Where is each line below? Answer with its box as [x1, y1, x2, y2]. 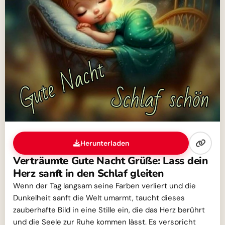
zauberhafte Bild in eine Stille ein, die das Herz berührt [13, 205, 205, 215]
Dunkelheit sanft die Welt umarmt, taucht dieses [13, 193, 185, 203]
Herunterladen [80, 139, 129, 148]
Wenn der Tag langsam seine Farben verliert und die [13, 181, 196, 191]
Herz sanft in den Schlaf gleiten [13, 166, 164, 181]
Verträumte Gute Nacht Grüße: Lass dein [13, 154, 208, 168]
